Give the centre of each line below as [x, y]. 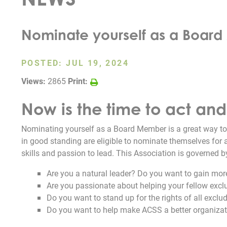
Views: [33, 81]
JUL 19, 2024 [98, 62]
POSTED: [44, 62]
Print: [78, 81]
